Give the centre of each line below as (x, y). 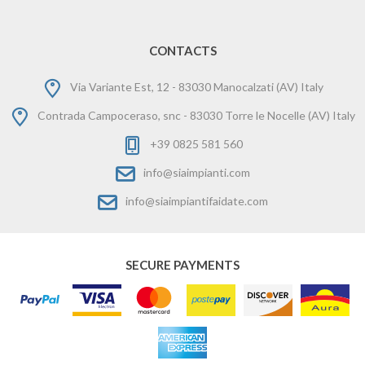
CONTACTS (182, 51)
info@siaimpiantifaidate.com (196, 201)
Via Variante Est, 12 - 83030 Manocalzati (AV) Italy (196, 87)
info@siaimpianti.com (196, 173)
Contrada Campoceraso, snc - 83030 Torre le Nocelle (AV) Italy (196, 116)
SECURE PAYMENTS (182, 265)
